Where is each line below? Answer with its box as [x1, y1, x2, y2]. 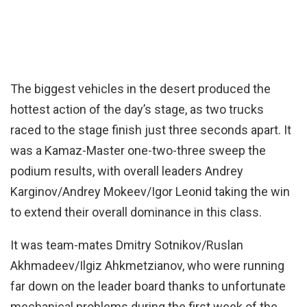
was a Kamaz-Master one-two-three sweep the [10, 143, 266, 158]
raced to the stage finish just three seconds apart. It [10, 123, 291, 138]
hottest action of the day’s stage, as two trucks [10, 102, 264, 117]
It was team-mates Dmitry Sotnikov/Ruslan [10, 238, 243, 253]
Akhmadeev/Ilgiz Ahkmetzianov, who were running [10, 258, 284, 273]
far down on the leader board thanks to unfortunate [10, 279, 286, 294]
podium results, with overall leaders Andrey [10, 164, 243, 179]
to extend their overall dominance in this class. [10, 205, 262, 220]
